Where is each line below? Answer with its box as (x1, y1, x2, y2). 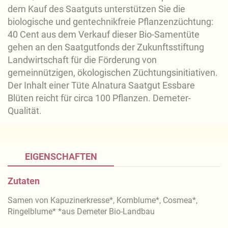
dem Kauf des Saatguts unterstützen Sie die (8, 4, 185, 14)
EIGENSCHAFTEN (24, 151, 97, 162)
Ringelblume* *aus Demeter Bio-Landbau (8, 207, 155, 216)
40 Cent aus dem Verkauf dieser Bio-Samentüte (8, 29, 199, 40)
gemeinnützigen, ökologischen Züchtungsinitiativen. (8, 67, 218, 78)
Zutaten (8, 176, 40, 186)
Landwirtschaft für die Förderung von (8, 54, 157, 65)
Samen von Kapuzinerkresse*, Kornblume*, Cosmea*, (8, 195, 197, 205)
